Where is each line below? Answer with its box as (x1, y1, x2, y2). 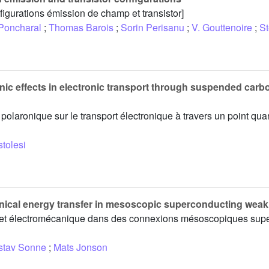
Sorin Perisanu (121, 20, 184, 34)
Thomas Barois (49, 20, 113, 34)
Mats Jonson (53, 240, 107, 254)
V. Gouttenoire (192, 20, 252, 34)
